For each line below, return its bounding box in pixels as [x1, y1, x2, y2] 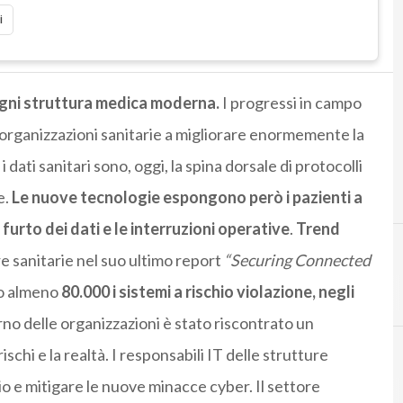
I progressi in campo [219, 93, 362, 113]
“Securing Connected [223, 250, 371, 271]
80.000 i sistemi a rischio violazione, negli [58, 282, 354, 302]
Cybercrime [312, 282, 378, 297]
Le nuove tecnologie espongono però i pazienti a [11, 187, 363, 208]
